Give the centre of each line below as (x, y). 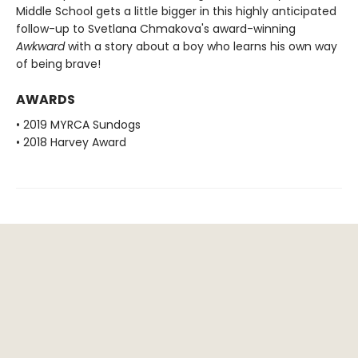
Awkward (40, 46)
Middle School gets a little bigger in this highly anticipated (176, 11)
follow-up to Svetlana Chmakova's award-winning (156, 29)
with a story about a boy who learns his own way (201, 46)
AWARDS (46, 99)
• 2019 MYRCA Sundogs (78, 125)
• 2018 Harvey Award (71, 142)
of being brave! (58, 64)
